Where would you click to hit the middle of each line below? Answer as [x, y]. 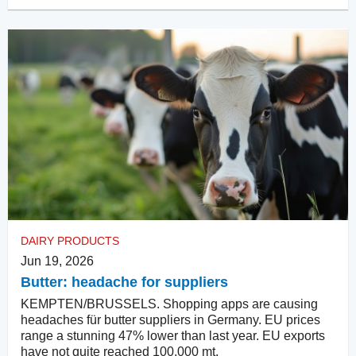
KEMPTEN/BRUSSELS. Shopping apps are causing [169, 304]
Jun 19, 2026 [57, 261]
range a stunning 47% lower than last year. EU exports [173, 336]
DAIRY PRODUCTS [70, 241]
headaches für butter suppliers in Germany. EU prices [170, 320]
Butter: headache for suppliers [124, 282]
